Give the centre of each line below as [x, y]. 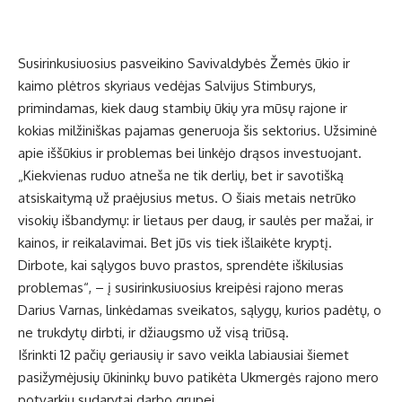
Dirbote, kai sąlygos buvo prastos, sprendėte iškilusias [181, 266]
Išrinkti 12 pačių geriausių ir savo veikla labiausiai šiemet [184, 355]
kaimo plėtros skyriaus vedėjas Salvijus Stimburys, [167, 86]
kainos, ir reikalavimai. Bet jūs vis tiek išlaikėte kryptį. [175, 243]
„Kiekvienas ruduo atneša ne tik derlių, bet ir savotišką [181, 176]
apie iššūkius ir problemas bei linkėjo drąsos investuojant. [190, 153]
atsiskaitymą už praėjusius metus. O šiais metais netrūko [187, 198]
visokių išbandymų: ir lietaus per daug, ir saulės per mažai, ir [196, 221]
